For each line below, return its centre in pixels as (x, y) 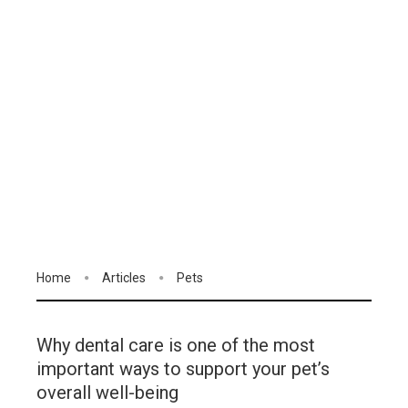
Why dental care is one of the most (176, 346)
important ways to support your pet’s (183, 369)
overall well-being (107, 393)
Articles (124, 278)
